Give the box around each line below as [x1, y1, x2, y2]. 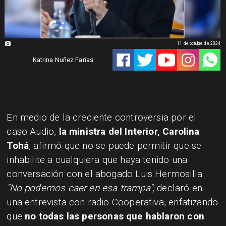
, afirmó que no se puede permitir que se [29, 139, 202, 151]
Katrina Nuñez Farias [32, 56, 94, 64]
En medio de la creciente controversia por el [7, 111, 197, 123]
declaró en [154, 182, 203, 194]
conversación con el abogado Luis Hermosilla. [7, 167, 205, 180]
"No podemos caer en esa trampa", [7, 182, 155, 194]
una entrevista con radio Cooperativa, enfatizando [7, 196, 218, 208]
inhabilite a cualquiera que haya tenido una [7, 153, 188, 165]
